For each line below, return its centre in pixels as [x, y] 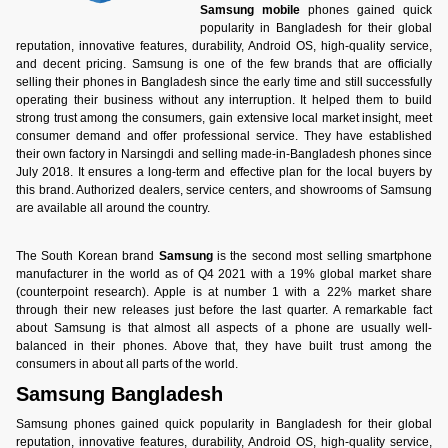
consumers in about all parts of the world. [127, 364]
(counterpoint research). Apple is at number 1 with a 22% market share [224, 292]
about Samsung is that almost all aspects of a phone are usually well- [224, 328]
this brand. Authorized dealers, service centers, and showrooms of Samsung [224, 189]
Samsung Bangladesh [119, 394]
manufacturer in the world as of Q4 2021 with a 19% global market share [224, 274]
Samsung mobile [249, 9]
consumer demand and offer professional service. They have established [224, 135]
